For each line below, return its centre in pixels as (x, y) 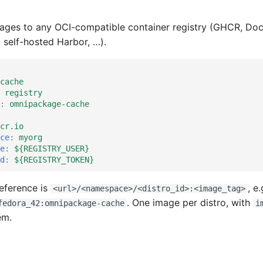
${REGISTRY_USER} (52, 148)
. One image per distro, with (190, 203)
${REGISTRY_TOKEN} (54, 159)
